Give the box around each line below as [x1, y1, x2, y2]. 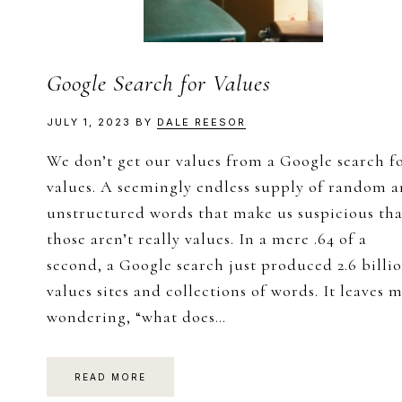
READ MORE [74, 371, 146, 382]
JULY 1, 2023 [47, 116, 131, 128]
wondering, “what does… [47, 307, 226, 327]
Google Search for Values [47, 69, 271, 97]
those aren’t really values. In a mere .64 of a [47, 229, 367, 249]
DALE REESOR [157, 116, 246, 128]
